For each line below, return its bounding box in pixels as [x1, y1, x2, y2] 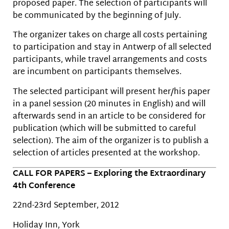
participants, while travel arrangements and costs [13, 53, 207, 68]
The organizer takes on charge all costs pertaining [13, 28, 207, 43]
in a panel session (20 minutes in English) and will [13, 97, 205, 112]
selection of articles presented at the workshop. [13, 146, 200, 161]
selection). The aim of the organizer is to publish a [13, 133, 209, 149]
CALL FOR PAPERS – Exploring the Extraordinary [13, 167, 205, 182]
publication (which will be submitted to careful [13, 121, 196, 136]
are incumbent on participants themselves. [13, 65, 181, 80]
